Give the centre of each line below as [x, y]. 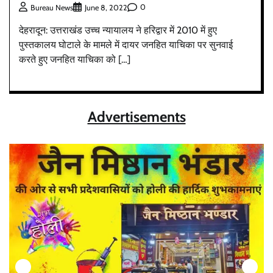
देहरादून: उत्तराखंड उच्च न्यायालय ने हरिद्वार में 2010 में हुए [118, 30]
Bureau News [52, 7]
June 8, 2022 [106, 7]
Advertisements [136, 116]
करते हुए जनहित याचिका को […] [75, 59]
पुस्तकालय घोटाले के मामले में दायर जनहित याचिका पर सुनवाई [126, 44]
